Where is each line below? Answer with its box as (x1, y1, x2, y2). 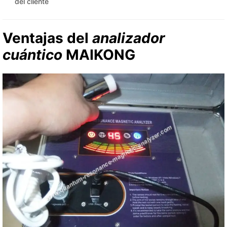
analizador (92, 29, 165, 47)
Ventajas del (3, 29, 92, 47)
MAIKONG (62, 46, 135, 64)
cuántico (3, 46, 62, 64)
